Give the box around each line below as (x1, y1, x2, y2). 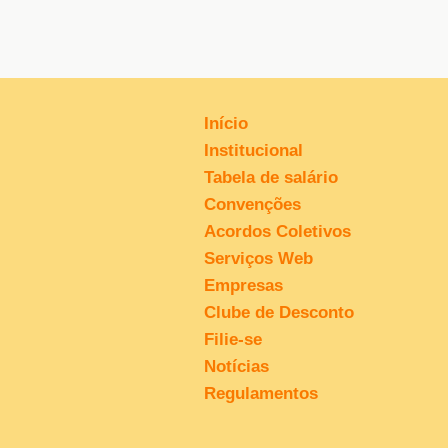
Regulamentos (203, 383, 318, 403)
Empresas (203, 275, 283, 295)
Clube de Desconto (203, 302, 354, 322)
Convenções (203, 194, 301, 214)
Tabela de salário (203, 167, 338, 187)
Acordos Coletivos (203, 221, 351, 241)
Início (203, 113, 248, 133)
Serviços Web (203, 248, 313, 268)
